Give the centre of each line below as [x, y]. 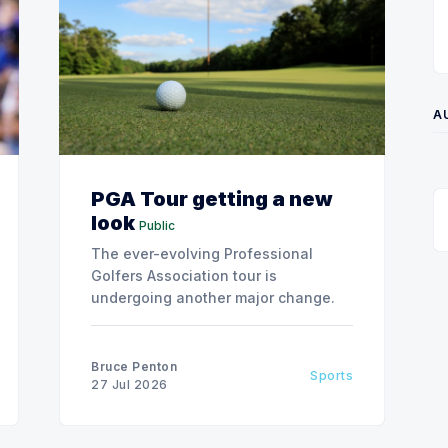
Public [157, 225]
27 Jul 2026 [129, 384]
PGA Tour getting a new [212, 198]
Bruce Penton [134, 366]
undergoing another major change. [213, 297]
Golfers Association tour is [184, 275]
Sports [331, 375]
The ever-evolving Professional [202, 253]
